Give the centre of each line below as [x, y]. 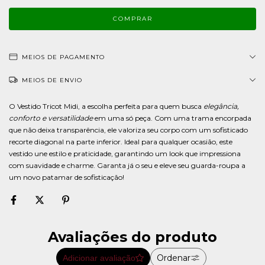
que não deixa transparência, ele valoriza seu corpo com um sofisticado [128, 130]
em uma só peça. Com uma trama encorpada [172, 118]
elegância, [221, 106]
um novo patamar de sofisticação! [67, 177]
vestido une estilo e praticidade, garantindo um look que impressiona [125, 153]
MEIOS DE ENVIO [52, 80]
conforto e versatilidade [51, 118]
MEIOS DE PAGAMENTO [63, 57]
